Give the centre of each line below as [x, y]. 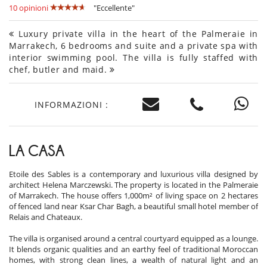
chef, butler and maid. [60, 70]
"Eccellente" [114, 8]
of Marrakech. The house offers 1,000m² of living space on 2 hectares [133, 196]
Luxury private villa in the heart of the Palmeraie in [136, 34]
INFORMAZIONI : [71, 104]
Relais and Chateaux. [46, 217]
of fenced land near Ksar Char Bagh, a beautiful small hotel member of [133, 207]
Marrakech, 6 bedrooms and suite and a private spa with [133, 46]
